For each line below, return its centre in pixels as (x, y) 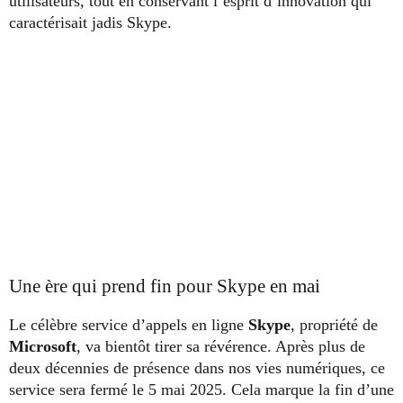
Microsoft (43, 347)
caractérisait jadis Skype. (90, 22)
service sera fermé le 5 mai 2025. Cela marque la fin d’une (201, 390)
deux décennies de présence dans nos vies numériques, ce (197, 368)
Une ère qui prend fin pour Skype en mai (165, 287)
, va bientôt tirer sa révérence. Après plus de (221, 347)
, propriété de (334, 325)
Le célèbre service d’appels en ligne (129, 325)
